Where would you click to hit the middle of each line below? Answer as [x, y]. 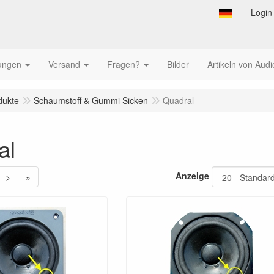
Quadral [178, 100]
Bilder [178, 64]
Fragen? [124, 64]
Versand [64, 64]
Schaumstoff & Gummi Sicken [91, 100]
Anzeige [192, 175]
